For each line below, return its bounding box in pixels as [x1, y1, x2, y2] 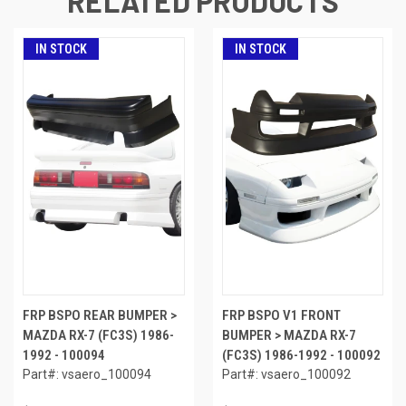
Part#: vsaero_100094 [23, 367, 151, 382]
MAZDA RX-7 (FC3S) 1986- [23, 327, 174, 344]
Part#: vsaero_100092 [221, 367, 351, 382]
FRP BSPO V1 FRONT [221, 307, 341, 324]
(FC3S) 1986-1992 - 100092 [221, 347, 381, 364]
